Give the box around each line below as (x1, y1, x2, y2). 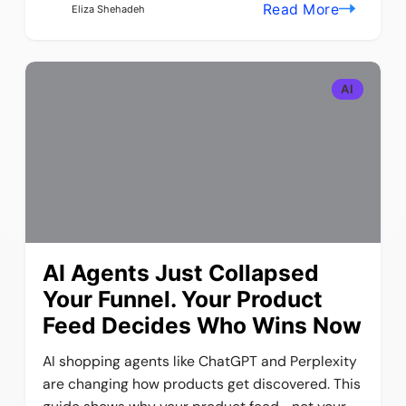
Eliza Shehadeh (71, 2, 145, 15)
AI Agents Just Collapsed (43, 259, 320, 287)
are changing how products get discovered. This (43, 374, 362, 394)
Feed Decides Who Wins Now (43, 312, 362, 340)
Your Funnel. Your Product (43, 285, 324, 314)
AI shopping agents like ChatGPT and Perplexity (43, 352, 358, 372)
